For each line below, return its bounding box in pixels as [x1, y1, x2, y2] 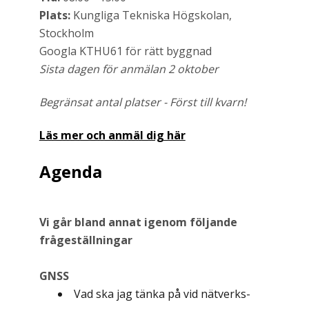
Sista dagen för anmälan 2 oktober [39, 61, 219, 77]
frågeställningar [39, 232, 132, 248]
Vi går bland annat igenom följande [39, 215, 237, 230]
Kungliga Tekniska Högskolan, [72, 8, 232, 23]
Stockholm [39, 26, 94, 41]
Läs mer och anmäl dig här [39, 128, 186, 143]
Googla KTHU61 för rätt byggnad [39, 43, 212, 59]
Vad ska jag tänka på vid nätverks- [73, 286, 250, 301]
